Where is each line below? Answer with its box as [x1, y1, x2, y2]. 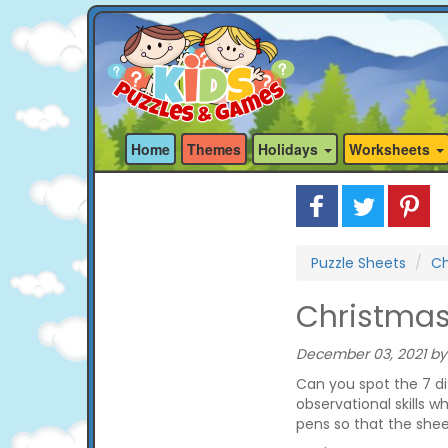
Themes [187, 139, 241, 159]
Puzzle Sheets [310, 253, 406, 273]
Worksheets [349, 139, 434, 159]
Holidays [258, 139, 322, 159]
